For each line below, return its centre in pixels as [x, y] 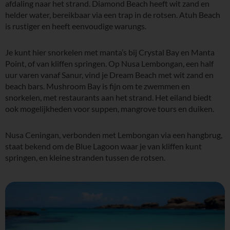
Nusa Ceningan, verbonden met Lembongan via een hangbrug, [114, 135]
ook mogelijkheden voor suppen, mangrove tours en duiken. [110, 108]
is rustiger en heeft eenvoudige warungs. [76, 26]
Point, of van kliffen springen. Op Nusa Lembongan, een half [109, 63]
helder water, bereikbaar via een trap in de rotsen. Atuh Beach [113, 15]
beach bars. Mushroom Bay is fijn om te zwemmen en [98, 86]
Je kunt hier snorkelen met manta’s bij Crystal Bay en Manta [110, 52]
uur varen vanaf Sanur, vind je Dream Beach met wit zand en [109, 74]
